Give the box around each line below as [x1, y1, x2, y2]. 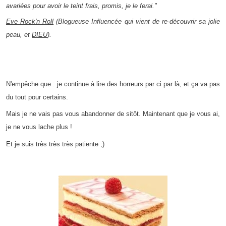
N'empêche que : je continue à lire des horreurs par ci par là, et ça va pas [6, 80, 220, 88]
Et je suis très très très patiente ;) [6, 140, 104, 148]
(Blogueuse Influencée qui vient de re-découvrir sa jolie [53, 18, 220, 26]
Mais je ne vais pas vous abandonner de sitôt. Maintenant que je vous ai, [6, 110, 220, 118]
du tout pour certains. [6, 93, 68, 101]
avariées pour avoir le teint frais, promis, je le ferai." [6, 2, 157, 10]
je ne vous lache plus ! [6, 123, 72, 131]
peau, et [6, 31, 32, 39]
